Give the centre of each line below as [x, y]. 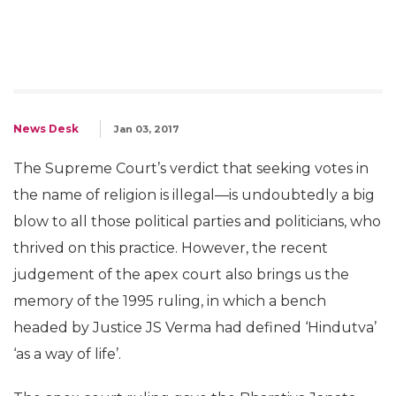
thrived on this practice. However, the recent [171, 248]
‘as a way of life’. [67, 354]
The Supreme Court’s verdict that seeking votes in [191, 168]
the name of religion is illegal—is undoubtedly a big [194, 195]
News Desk [46, 129]
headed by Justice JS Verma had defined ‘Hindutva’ [195, 327]
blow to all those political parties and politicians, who [197, 221]
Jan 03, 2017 [147, 129]
